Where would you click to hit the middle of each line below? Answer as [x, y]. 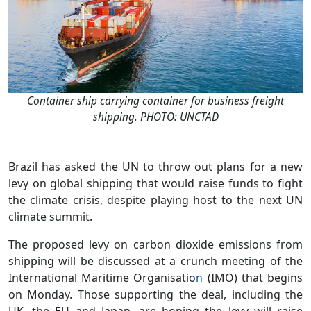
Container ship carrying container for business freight [155, 101]
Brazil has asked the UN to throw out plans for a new [155, 166]
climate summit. [50, 216]
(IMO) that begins [253, 277]
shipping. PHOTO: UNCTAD [155, 117]
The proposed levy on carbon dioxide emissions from [155, 244]
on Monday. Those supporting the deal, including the [155, 294]
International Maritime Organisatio [102, 277]
